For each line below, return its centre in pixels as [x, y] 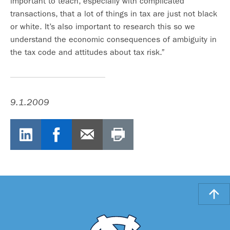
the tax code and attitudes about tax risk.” [88, 52]
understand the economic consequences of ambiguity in [113, 39]
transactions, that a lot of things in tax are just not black [114, 14]
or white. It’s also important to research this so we [103, 26]
